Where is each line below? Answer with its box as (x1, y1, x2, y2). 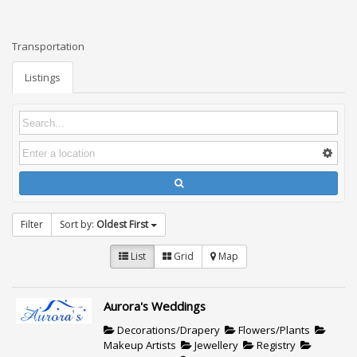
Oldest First (96, 218, 148, 232)
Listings (25, 70, 61, 85)
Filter (21, 218, 43, 232)
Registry (253, 337, 296, 352)
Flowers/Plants (235, 322, 310, 337)
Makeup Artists (103, 337, 176, 352)
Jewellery (191, 337, 238, 352)
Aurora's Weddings (103, 298, 206, 315)
